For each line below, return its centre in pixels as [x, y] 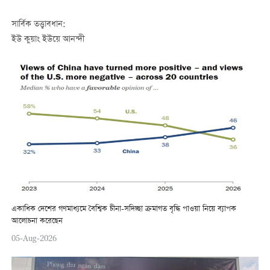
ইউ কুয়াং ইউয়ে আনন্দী [48, 40]
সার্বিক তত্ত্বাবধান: [38, 24]
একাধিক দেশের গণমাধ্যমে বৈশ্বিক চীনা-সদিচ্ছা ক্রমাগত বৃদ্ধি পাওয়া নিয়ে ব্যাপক [124, 209]
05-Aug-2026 [34, 238]
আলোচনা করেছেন [37, 221]
